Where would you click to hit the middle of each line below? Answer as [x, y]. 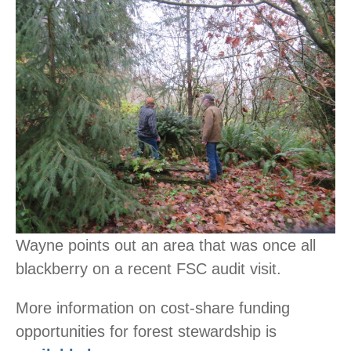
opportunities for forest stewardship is [146, 332]
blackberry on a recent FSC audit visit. [148, 269]
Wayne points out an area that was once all [166, 246]
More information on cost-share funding [153, 308]
